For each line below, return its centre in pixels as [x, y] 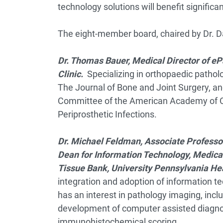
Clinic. [72, 74]
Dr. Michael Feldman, [101, 141]
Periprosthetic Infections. [107, 114]
